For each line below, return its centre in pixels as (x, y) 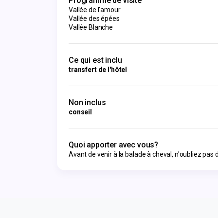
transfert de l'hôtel (98, 70)
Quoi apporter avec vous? (114, 145)
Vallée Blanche (91, 27)
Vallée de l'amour (95, 10)
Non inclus (87, 102)
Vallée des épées (94, 18)
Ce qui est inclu (95, 60)
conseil (81, 112)
